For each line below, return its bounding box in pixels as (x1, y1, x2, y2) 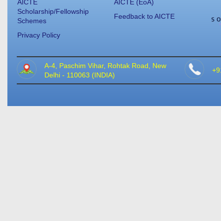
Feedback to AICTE (113, 12, 175, 21)
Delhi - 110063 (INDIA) (44, 71, 115, 79)
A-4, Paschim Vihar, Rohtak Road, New (44, 61, 166, 70)
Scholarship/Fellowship (17, 7, 89, 16)
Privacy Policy (17, 31, 60, 39)
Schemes (17, 17, 46, 25)
